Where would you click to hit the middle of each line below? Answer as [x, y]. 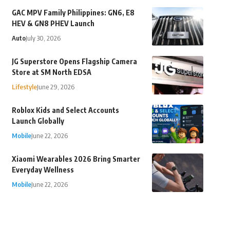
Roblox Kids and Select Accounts [65, 110]
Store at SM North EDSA [51, 72]
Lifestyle [24, 87]
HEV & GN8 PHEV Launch [53, 24]
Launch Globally [38, 121]
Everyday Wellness [43, 170]
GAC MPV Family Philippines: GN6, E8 [73, 13]
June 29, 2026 [55, 87]
